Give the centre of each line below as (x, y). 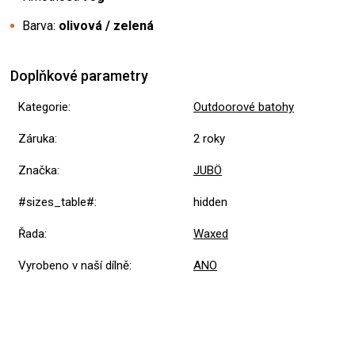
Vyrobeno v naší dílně (74, 266)
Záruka (36, 139)
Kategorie (43, 107)
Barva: (40, 26)
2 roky (209, 139)
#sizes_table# (56, 202)
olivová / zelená (106, 26)
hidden (212, 202)
